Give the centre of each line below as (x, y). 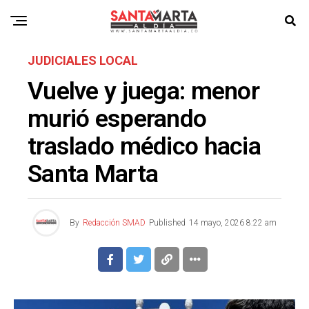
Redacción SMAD (114, 223)
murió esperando (117, 119)
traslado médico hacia (144, 146)
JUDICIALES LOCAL (83, 60)
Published (167, 223)
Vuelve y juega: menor (143, 91)
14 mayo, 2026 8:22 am (233, 223)
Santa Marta (93, 174)
